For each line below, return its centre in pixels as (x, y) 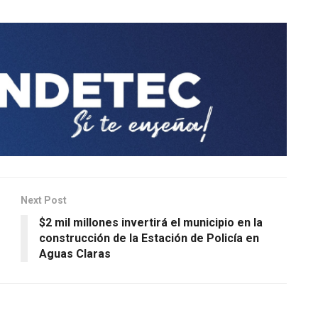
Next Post (44, 200)
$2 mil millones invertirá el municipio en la (151, 222)
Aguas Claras (75, 253)
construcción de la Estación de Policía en (149, 238)
